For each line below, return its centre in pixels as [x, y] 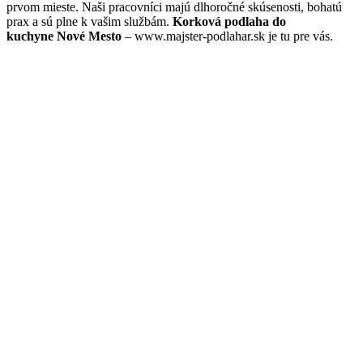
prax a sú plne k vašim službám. [90, 22]
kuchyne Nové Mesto [64, 36]
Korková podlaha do [229, 22]
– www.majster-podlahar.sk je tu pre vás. [227, 36]
